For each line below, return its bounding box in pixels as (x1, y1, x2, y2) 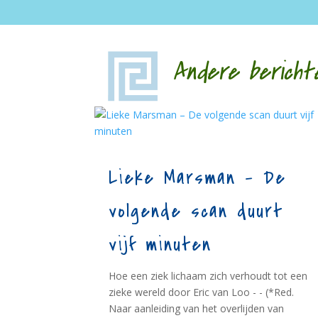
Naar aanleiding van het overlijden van (109, 302, 285, 316)
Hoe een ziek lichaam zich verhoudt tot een (109, 269, 308, 283)
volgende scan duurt (109, 198, 284, 226)
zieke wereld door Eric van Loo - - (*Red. (109, 285, 295, 300)
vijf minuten (109, 231, 212, 259)
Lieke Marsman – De (109, 165, 287, 192)
